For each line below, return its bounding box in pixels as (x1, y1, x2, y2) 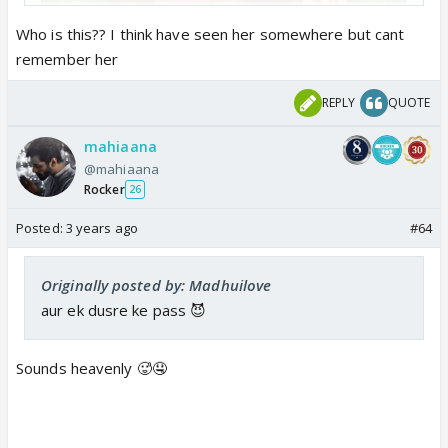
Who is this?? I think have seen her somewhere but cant (16, 23, 405, 44)
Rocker (84, 180, 125, 198)
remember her (16, 48, 119, 69)
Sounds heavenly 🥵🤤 (16, 357, 167, 378)
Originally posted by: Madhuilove (41, 274, 272, 295)
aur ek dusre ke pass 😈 (41, 299, 207, 320)
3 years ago (65, 218, 138, 237)
